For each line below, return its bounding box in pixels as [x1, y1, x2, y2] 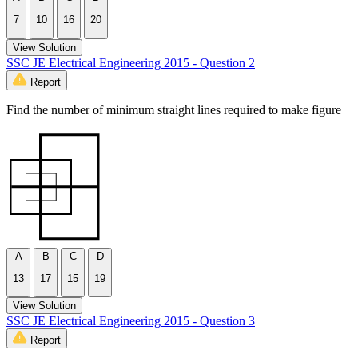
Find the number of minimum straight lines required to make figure [6, 102, 341, 117]
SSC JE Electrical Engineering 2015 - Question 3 [6, 314, 255, 328]
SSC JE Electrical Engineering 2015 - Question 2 [6, 55, 255, 70]
